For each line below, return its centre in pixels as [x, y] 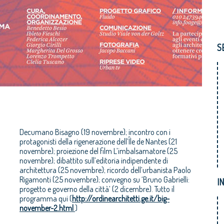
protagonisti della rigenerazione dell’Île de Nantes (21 [98, 141]
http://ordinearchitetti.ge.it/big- [121, 198]
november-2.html [47, 208]
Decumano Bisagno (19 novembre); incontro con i [95, 132]
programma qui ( [46, 198]
